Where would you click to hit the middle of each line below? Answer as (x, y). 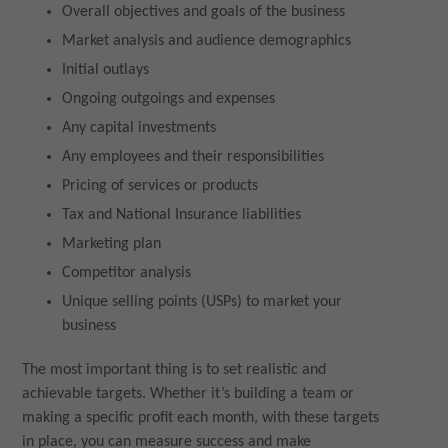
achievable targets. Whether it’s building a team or (188, 394)
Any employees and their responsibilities (193, 157)
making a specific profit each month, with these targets (201, 418)
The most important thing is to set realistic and (174, 370)
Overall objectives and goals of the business (204, 12)
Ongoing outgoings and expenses (169, 99)
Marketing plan (112, 244)
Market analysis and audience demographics (207, 41)
